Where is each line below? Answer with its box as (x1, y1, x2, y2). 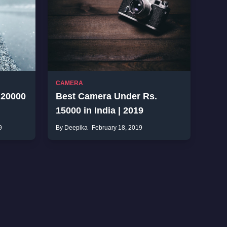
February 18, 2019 (92, 124, 142, 131)
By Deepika (56, 124, 88, 131)
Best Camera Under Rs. (56, 91, 157, 101)
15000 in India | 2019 (56, 105, 143, 116)
